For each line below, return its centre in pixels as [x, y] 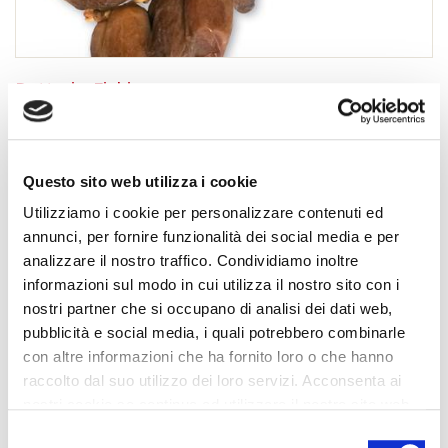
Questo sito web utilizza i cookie [140, 181]
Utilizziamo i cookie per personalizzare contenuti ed [203, 213]
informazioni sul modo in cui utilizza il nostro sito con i [211, 285]
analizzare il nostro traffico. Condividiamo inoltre [191, 261]
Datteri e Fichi [73, 88]
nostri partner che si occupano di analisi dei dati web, [208, 309]
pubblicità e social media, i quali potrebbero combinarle [214, 333]
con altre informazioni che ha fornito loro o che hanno [208, 357]
